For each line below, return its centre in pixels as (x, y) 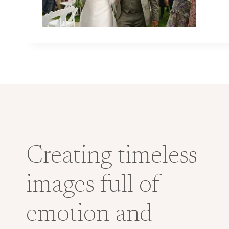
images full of (93, 186)
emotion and (89, 215)
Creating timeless (112, 157)
